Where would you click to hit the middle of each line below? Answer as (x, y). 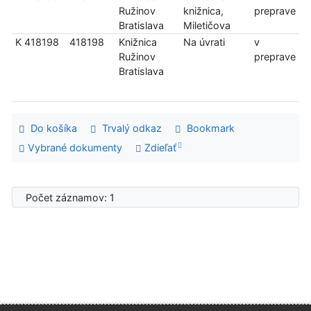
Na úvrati (204, 42)
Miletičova (207, 26)
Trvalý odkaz (129, 128)
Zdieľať (159, 147)
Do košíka (51, 128)
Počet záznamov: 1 (73, 197)
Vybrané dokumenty (73, 147)
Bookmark (208, 128)
